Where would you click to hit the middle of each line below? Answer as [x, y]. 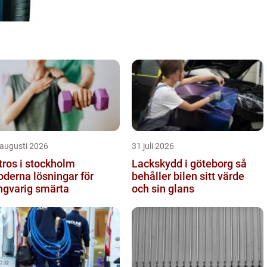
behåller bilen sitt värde [188, 176]
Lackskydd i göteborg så [184, 163]
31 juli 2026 [153, 146]
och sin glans [163, 188]
